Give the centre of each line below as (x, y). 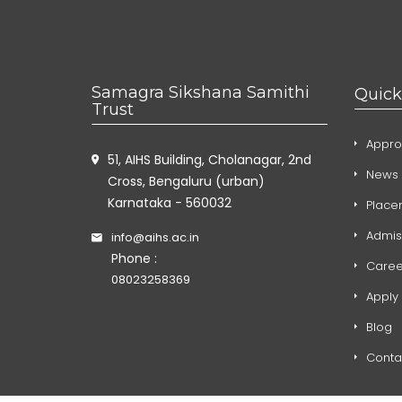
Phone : (134, 258)
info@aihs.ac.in (155, 237)
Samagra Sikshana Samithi (201, 92)
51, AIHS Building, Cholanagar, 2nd (210, 159)
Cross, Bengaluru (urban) (186, 181)
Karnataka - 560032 (170, 202)
